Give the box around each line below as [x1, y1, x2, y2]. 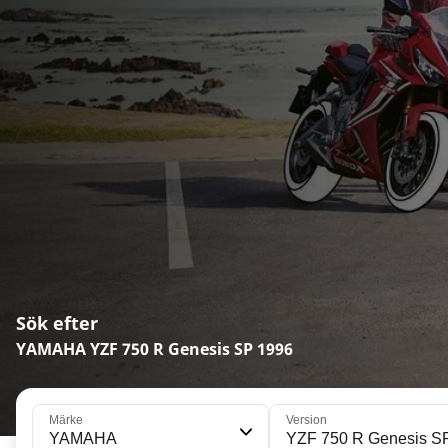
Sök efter [16, 311, 98, 336]
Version [285, 413, 327, 428]
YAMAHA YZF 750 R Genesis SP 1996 [16, 338, 293, 361]
